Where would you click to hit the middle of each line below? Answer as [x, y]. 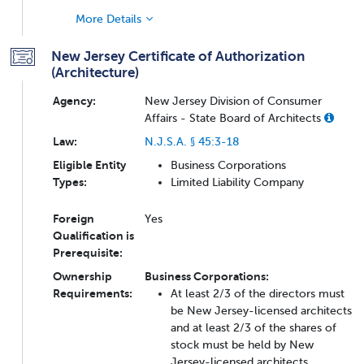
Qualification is [93, 235]
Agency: [74, 100]
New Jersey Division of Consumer [233, 100]
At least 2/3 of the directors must [258, 293]
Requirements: [93, 293]
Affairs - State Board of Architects [234, 117]
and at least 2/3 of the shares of [253, 327]
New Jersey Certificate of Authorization [178, 56]
